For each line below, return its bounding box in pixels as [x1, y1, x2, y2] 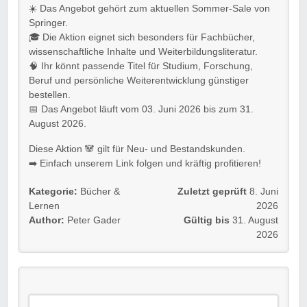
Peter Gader [64, 214, 121, 225]
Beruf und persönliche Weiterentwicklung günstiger [29, 75, 249, 86]
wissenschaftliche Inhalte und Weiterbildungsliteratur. [29, 46, 258, 57]
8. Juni [249, 186, 278, 197]
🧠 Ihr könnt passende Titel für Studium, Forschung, [29, 60, 253, 71]
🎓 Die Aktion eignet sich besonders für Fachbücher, [29, 32, 255, 42]
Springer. [29, 17, 68, 28]
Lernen [29, 200, 60, 211]
